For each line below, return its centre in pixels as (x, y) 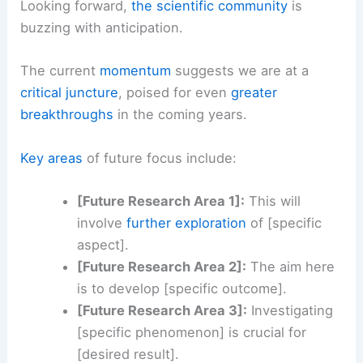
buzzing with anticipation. (102, 28)
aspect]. (102, 244)
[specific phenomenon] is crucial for (191, 332)
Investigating (290, 310)
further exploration (186, 222)
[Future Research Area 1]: (160, 201)
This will (272, 201)
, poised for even (175, 93)
